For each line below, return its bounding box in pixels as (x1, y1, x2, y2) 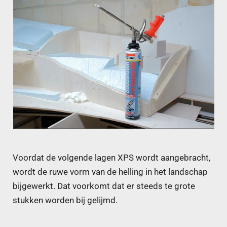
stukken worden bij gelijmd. (13, 195, 118, 205)
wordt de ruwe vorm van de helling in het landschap (13, 167, 208, 177)
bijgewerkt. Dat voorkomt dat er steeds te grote (13, 181, 195, 191)
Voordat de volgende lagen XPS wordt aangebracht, (13, 153, 210, 163)
